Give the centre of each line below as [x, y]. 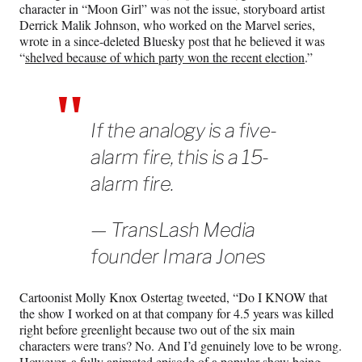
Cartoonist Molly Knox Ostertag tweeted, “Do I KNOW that [173, 297]
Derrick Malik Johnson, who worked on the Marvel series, [167, 24]
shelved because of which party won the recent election [165, 57]
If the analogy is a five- [184, 130]
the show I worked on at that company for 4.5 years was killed [177, 313]
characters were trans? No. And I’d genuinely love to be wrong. [181, 345]
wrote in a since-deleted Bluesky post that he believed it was [172, 40]
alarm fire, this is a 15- [180, 157]
